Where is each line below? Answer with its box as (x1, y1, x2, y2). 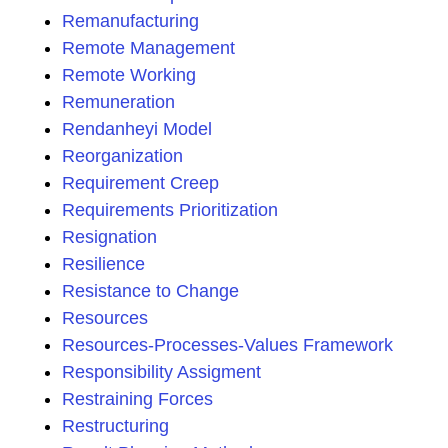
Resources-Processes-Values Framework (62, 335, 393, 355)
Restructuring (62, 416, 169, 436)
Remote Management (62, 38, 235, 58)
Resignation (62, 227, 157, 247)
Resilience (62, 254, 145, 274)
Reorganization (62, 146, 183, 166)
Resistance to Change (62, 281, 239, 301)
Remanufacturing (62, 11, 199, 31)
